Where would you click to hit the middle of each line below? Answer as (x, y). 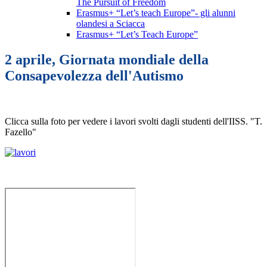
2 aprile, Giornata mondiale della (107, 60)
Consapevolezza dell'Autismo (94, 76)
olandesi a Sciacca (111, 24)
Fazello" (21, 132)
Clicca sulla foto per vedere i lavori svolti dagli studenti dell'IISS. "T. (133, 122)
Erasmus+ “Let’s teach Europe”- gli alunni (156, 13)
